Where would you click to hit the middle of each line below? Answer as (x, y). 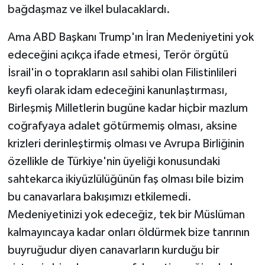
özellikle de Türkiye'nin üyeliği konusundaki (114, 162)
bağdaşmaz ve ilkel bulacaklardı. (89, 10)
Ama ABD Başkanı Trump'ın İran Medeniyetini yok (130, 38)
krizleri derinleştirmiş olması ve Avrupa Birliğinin (126, 144)
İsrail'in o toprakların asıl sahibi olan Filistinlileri (122, 73)
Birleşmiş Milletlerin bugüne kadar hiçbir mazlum (127, 109)
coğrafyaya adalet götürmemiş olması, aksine (122, 126)
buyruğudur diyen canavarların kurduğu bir (113, 251)
